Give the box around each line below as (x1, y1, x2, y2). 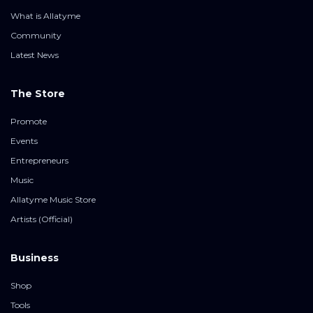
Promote (10, 116, 47, 127)
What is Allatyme (10, 10, 80, 22)
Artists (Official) (10, 214, 73, 225)
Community (10, 30, 61, 41)
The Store (10, 87, 65, 101)
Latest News (10, 50, 59, 61)
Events (10, 136, 38, 147)
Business (10, 252, 59, 265)
